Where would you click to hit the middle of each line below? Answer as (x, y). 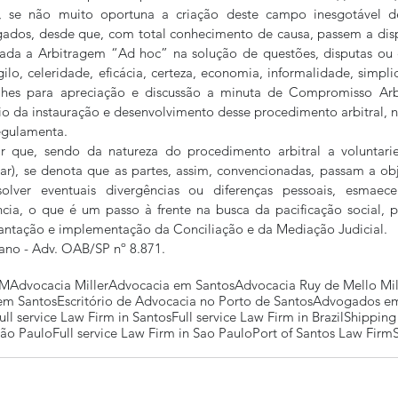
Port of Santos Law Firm (322, 333)
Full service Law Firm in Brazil (258, 317)
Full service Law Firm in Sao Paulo (152, 333)
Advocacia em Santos (171, 285)
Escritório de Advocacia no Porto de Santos (185, 301)
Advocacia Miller (59, 285)
